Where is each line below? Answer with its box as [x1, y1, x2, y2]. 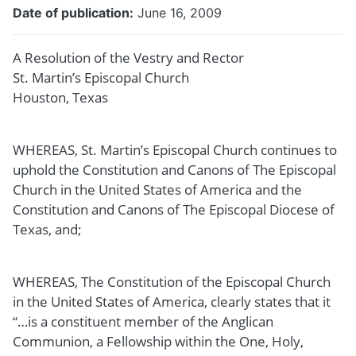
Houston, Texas [13, 87, 108, 106]
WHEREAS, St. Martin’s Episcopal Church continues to [13, 140, 337, 159]
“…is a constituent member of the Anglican [13, 311, 273, 331]
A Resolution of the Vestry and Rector [13, 48, 244, 67]
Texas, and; [13, 219, 82, 238]
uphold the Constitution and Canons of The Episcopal [13, 160, 336, 179]
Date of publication [13, 4, 130, 21]
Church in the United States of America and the [13, 180, 302, 199]
